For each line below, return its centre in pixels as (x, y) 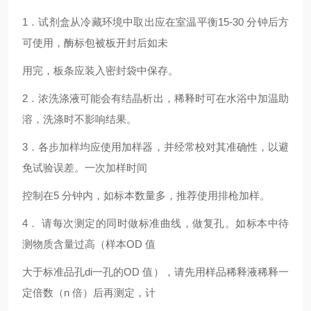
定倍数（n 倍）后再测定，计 (89, 293)
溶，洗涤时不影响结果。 (79, 119)
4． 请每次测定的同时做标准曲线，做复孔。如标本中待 (155, 223)
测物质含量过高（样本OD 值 (89, 244)
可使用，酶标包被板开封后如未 (95, 43)
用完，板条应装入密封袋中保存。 (100, 70)
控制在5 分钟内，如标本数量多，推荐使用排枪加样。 (146, 195)
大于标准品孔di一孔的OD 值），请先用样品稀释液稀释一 (155, 272)
